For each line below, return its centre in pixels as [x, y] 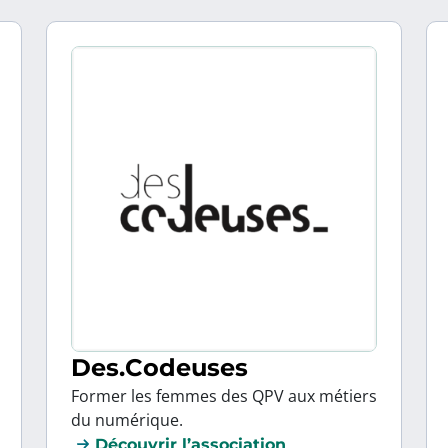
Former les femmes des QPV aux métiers [224, 396]
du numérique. [127, 420]
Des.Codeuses [159, 367]
